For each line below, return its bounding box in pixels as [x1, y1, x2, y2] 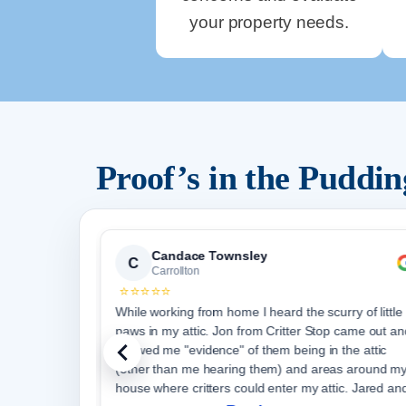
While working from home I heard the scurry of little [115, 304, 403, 320]
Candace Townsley [151, 248, 267, 264]
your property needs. [189, 12, 349, 32]
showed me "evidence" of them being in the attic [115, 343, 387, 358]
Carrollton [151, 265, 200, 278]
